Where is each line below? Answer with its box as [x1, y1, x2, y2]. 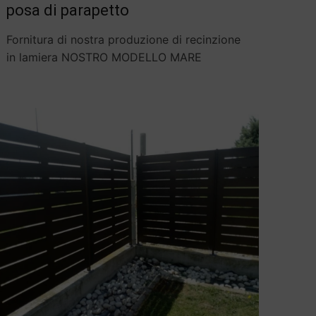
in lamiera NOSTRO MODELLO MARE [6, 50, 202, 65]
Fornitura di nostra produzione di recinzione [6, 32, 241, 47]
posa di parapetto [6, 1, 129, 20]
